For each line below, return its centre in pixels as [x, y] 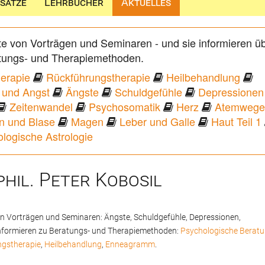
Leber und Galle [157, 122]
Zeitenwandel [41, 107]
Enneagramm [130, 245]
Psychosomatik [125, 107]
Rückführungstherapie [98, 77]
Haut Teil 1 [236, 122]
